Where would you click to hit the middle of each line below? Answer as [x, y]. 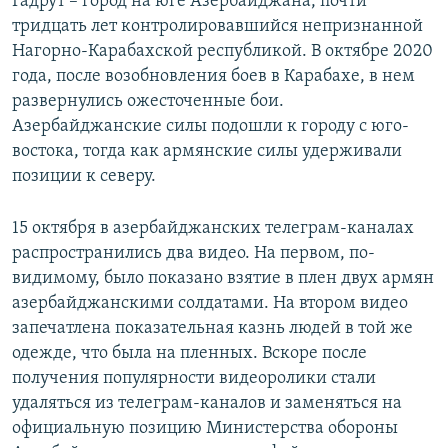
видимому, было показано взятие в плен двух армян [223, 279]
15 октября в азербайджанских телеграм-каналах [213, 229]
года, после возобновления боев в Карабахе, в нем [213, 77]
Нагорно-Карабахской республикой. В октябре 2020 [222, 52]
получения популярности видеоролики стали [194, 379]
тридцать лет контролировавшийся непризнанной [217, 27]
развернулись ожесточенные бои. [148, 102]
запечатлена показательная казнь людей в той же [212, 329]
